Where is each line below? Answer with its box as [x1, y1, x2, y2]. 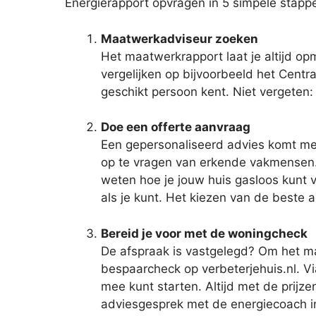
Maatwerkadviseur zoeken [101, 31, 258, 46]
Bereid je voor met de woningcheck [101, 226, 308, 241]
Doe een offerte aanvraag [101, 120, 250, 135]
